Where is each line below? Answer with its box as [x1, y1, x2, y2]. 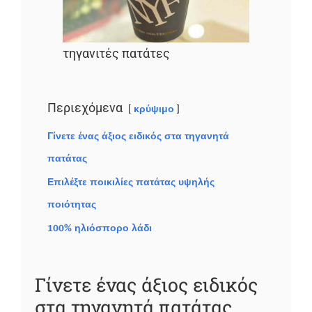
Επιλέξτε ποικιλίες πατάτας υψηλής [47, 175, 214, 187]
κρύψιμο [133, 102, 174, 115]
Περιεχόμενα [47, 100, 123, 115]
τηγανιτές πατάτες [62, 45, 170, 61]
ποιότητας [47, 198, 96, 210]
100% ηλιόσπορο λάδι [47, 221, 152, 233]
